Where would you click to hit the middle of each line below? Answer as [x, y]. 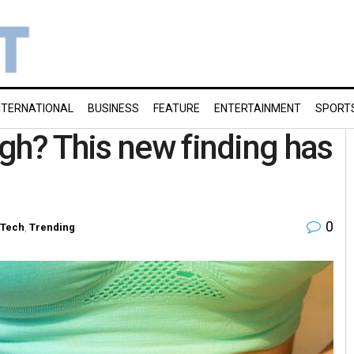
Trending [52, 227]
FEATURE [177, 108]
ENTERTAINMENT [258, 108]
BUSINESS [113, 108]
